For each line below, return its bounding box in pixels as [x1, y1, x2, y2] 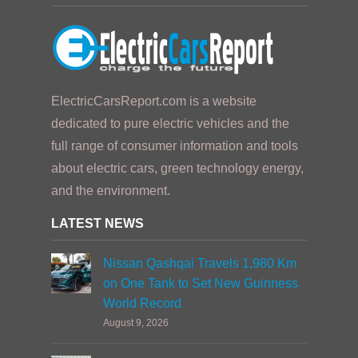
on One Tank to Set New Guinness [103, 276, 298, 290]
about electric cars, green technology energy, [51, 161, 304, 175]
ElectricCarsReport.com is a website [51, 94, 257, 108]
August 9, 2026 [103, 317, 169, 328]
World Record [103, 296, 181, 310]
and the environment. [51, 184, 170, 197]
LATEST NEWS [51, 217, 144, 230]
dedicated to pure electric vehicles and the [51, 117, 289, 130]
